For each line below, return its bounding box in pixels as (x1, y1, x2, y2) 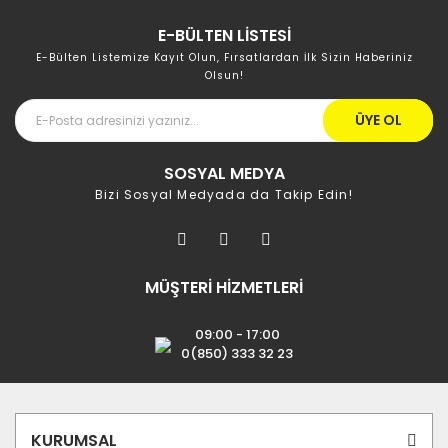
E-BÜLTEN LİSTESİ (157, 24, 291, 48)
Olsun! (204, 68, 244, 84)
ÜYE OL (354, 110, 402, 131)
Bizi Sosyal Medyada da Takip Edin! (95, 186, 353, 204)
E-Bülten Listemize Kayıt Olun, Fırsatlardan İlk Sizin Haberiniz (35, 50, 413, 66)
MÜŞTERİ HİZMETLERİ (145, 276, 303, 300)
